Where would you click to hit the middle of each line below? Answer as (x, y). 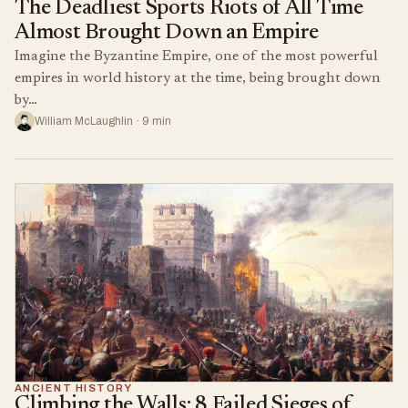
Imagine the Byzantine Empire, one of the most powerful (196, 56)
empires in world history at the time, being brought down (198, 78)
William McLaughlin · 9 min (103, 121)
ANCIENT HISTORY (74, 388)
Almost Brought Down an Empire (167, 32)
